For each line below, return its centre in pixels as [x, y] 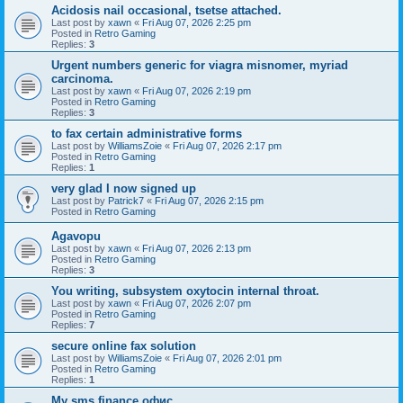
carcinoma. [82, 78]
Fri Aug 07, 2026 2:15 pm [209, 200]
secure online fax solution [124, 345]
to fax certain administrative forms [147, 133]
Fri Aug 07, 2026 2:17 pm [227, 145]
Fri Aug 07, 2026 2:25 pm [197, 22]
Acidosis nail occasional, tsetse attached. [166, 10]
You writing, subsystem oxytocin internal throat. [185, 291]
